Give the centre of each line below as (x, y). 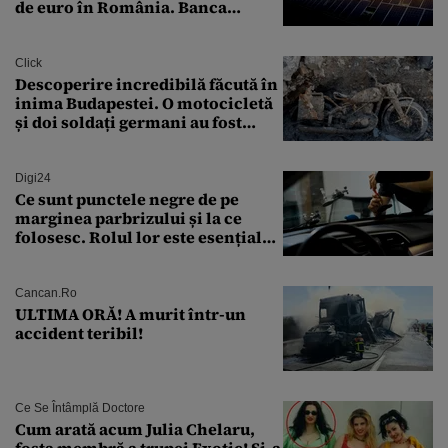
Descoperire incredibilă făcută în (146, 84)
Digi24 (33, 178)
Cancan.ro (46, 293)
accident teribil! (79, 333)
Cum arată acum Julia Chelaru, (135, 429)
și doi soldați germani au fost (128, 122)
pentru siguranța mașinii (114, 256)
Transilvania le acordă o (111, 26)
